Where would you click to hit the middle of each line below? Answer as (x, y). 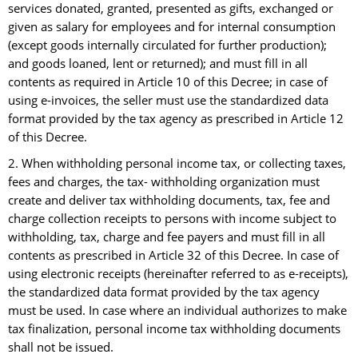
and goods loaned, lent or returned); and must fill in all (158, 64)
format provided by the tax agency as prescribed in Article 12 (176, 119)
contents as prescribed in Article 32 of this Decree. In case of (173, 256)
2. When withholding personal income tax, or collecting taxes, (177, 164)
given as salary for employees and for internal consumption (172, 27)
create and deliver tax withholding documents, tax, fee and (169, 201)
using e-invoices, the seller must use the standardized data (168, 101)
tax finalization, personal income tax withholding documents (174, 329)
